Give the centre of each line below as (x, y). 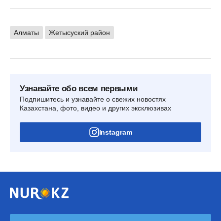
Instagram (115, 132)
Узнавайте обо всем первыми (79, 88)
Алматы (26, 32)
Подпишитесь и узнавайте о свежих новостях (93, 99)
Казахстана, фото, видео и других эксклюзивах (95, 108)
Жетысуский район (79, 32)
